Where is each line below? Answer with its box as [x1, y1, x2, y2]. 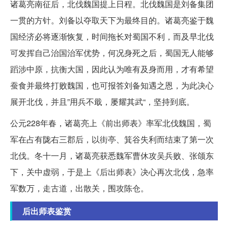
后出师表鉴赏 [22, 205, 71, 217]
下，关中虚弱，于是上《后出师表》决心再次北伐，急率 [10, 165, 214, 178]
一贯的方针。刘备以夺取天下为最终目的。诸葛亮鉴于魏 [10, 14, 214, 26]
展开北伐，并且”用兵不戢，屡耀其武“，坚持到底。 [10, 95, 194, 107]
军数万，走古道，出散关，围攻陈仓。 [10, 182, 149, 194]
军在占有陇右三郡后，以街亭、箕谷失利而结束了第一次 [10, 133, 214, 145]
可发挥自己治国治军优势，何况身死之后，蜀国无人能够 [10, 46, 214, 59]
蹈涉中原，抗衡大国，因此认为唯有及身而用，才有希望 [10, 63, 214, 75]
